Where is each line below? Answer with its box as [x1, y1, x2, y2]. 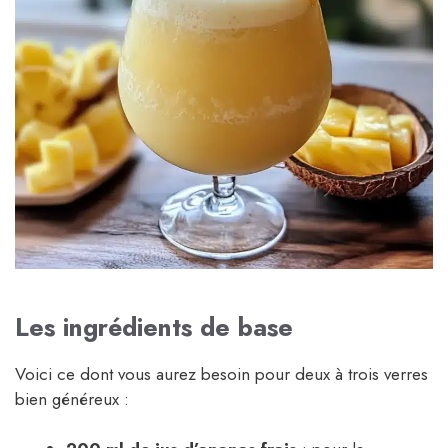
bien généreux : [15, 386, 129, 411]
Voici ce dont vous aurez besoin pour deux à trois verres [15, 361, 428, 386]
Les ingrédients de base [15, 308, 293, 345]
